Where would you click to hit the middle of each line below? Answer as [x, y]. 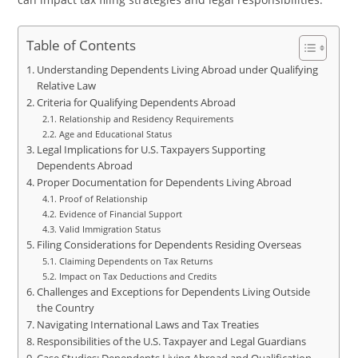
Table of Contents [82, 46]
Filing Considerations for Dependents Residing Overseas [169, 245]
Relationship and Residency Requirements [146, 119]
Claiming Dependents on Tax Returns [135, 261]
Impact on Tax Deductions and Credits [137, 276]
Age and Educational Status [115, 134]
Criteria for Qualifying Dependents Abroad [136, 103]
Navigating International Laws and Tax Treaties [147, 325]
